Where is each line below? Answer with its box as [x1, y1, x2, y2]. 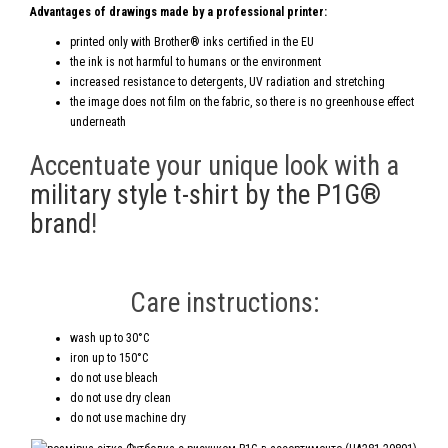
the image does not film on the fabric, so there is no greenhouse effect [70, 95, 414, 109]
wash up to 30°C [70, 331, 149, 345]
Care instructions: [129, 287, 319, 319]
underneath [70, 115, 126, 129]
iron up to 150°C [70, 351, 148, 365]
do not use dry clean [70, 391, 171, 405]
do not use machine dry [70, 411, 186, 425]
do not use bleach [70, 371, 158, 385]
